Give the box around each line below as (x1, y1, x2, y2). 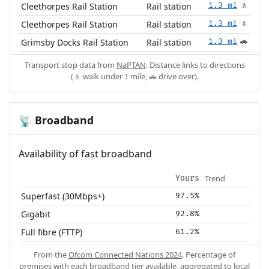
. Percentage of (182, 249, 235, 260)
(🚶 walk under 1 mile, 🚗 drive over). (70, 70, 199, 82)
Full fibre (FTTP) (21, 226, 83, 238)
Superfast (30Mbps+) (21, 190, 105, 202)
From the (34, 249, 68, 260)
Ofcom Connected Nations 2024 (68, 249, 182, 260)
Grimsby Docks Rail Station (21, 36, 129, 48)
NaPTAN (116, 59, 146, 70)
